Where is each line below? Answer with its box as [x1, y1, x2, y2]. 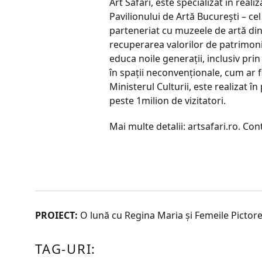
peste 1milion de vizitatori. [109, 94, 226, 107]
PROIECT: [35, 209, 78, 222]
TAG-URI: [35, 240, 96, 257]
